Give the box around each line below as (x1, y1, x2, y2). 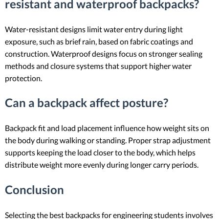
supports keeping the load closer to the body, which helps (5, 148, 196, 157)
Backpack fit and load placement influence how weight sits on (5, 123, 209, 133)
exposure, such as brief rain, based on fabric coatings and (5, 36, 193, 46)
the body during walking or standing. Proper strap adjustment (5, 135, 211, 145)
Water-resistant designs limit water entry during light (5, 24, 183, 34)
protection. (5, 73, 42, 83)
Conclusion (5, 182, 64, 197)
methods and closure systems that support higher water (5, 61, 192, 70)
